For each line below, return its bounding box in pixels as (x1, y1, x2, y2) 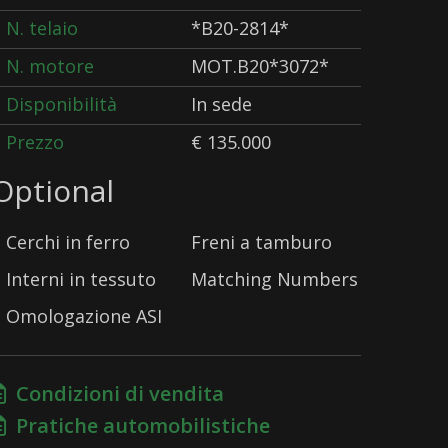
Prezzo (6, 130, 64, 154)
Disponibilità (6, 92, 117, 116)
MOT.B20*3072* (191, 54, 329, 78)
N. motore (6, 54, 94, 78)
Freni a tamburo (191, 230, 332, 254)
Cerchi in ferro (6, 230, 130, 254)
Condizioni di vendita (6, 380, 224, 407)
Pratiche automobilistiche (6, 412, 270, 439)
